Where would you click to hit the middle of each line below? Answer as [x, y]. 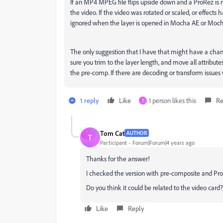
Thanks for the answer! [118, 159]
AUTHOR [137, 133]
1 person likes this [172, 101]
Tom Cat [112, 133]
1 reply [90, 101]
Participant [113, 142]
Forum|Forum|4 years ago [164, 142]
